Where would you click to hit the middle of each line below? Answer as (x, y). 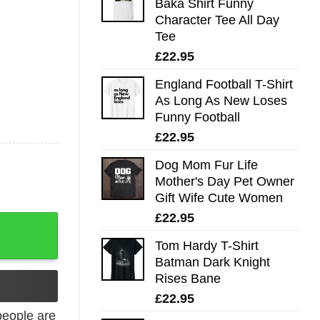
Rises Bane (188, 278)
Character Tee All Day (217, 20)
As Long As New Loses (221, 100)
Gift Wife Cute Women (219, 197)
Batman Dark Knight (212, 262)
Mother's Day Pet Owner (225, 181)
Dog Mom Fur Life (206, 165)
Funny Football (197, 117)
